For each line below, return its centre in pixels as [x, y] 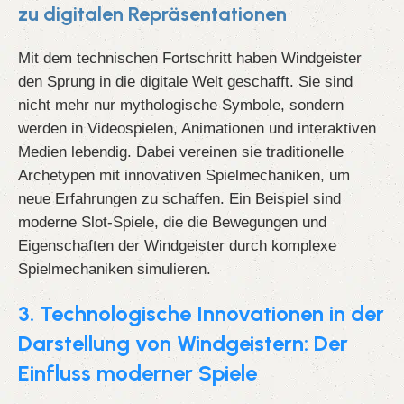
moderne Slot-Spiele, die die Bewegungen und [172, 222]
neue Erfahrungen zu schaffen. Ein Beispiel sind [179, 199]
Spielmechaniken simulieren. [115, 269]
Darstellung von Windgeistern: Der [183, 344]
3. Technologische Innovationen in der [201, 314]
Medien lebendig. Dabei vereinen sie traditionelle [181, 152]
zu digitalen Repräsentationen [152, 14]
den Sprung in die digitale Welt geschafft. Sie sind [185, 82]
